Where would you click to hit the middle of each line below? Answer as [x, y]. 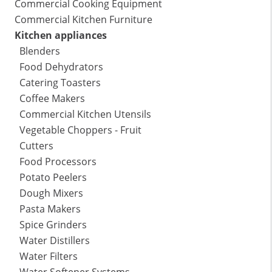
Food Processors [58, 162]
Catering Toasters [60, 83]
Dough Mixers [51, 193]
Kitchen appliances [61, 36]
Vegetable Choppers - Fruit [80, 130]
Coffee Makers [52, 99]
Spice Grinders [53, 225]
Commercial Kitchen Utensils [85, 114]
